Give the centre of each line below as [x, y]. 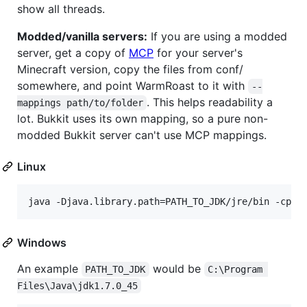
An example [49, 269]
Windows [42, 243]
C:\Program [238, 270]
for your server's [198, 53]
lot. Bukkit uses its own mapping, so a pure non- [143, 119]
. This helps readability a [212, 102]
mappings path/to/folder [80, 103]
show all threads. [61, 9]
